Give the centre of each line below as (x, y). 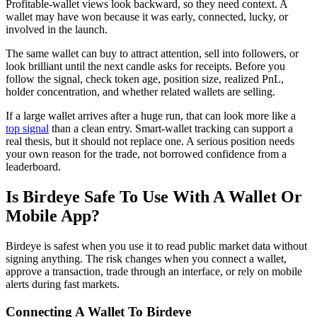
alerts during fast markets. (63, 284)
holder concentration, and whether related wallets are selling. (140, 92)
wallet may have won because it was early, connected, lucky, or (147, 17)
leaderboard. (33, 167)
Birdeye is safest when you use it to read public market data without (156, 246)
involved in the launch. (57, 29)
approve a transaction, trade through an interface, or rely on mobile (154, 271)
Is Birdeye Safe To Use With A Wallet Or (154, 196)
